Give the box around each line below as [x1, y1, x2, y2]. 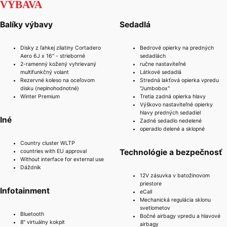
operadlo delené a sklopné [140, 125, 205, 132]
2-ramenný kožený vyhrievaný [20, 60, 96, 67]
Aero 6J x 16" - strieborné [20, 52, 85, 59]
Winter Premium [20, 93, 60, 100]
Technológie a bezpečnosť [120, 147, 223, 157]
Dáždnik [20, 164, 41, 171]
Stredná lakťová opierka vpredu [140, 77, 219, 84]
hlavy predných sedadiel [140, 109, 201, 116]
